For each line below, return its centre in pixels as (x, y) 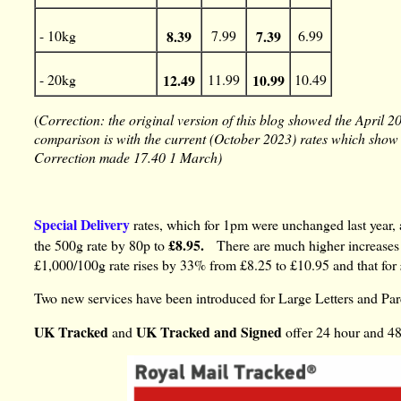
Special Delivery (84, 224)
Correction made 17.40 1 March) (128, 158)
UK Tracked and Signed (209, 331)
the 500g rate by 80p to (102, 244)
